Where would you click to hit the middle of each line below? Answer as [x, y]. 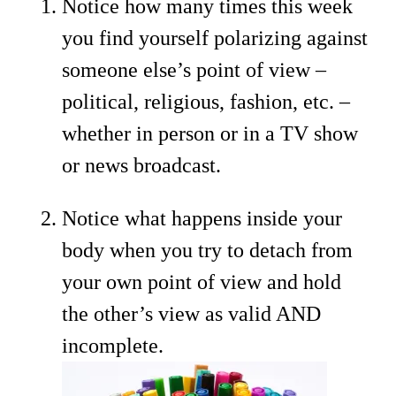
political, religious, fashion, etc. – [206, 101]
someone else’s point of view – [194, 69]
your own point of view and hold [202, 282]
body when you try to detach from [207, 250]
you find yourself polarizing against [215, 38]
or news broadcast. [141, 165]
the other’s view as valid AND [191, 313]
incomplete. [113, 345]
